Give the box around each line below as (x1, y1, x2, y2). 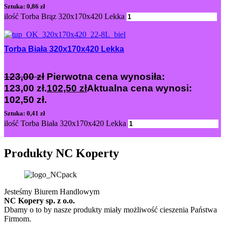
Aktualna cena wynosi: (87, 83, 192, 94)
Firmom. (4, 214, 31, 223)
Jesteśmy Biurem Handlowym (4, 187, 99, 196)
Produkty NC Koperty (4, 147, 119, 160)
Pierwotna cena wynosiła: (47, 71, 165, 82)
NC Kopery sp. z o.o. (4, 196, 75, 205)
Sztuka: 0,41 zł (4, 109, 45, 117)
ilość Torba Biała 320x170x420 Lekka (4, 119, 126, 128)
